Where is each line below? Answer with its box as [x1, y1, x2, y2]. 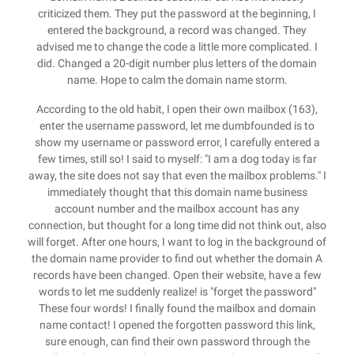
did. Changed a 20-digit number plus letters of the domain [37, 57, 317, 70]
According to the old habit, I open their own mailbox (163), [36, 103, 318, 115]
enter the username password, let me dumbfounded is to [40, 119, 314, 132]
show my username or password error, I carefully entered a [34, 136, 320, 149]
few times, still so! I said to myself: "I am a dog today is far [37, 153, 317, 165]
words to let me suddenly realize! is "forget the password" [38, 285, 316, 298]
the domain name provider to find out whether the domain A [32, 252, 322, 265]
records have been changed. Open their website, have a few [32, 269, 322, 281]
